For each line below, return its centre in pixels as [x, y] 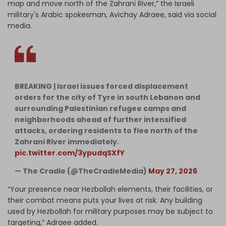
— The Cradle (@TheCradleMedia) [81, 171]
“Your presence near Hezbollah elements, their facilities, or [110, 189]
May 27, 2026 [173, 171]
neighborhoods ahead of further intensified [100, 119]
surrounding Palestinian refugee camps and [100, 108]
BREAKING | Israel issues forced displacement [101, 86]
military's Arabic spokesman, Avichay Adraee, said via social [112, 14]
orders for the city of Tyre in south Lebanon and [107, 97]
